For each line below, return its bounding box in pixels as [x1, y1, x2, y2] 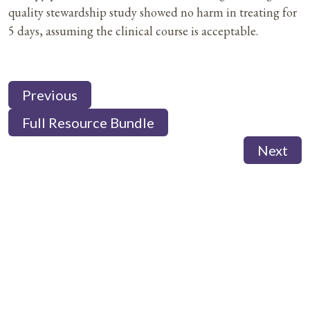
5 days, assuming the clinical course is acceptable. [8, 23, 258, 39]
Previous [22, 86, 77, 104]
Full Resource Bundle [22, 114, 154, 131]
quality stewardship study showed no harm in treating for [8, 4, 297, 21]
